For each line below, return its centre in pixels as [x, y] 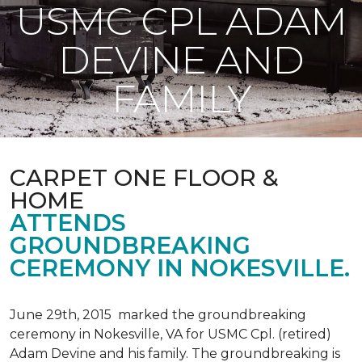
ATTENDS [68, 223]
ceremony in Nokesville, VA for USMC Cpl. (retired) [170, 334]
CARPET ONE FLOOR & [144, 177]
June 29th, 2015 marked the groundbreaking [158, 315]
